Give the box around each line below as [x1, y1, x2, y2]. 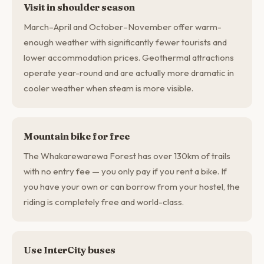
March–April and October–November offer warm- [24, 21, 222, 32]
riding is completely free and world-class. [24, 196, 184, 207]
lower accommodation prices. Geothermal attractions [24, 52, 234, 63]
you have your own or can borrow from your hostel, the [24, 181, 240, 192]
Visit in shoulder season [24, 1, 135, 13]
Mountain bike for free [24, 130, 130, 142]
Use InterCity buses [24, 244, 115, 256]
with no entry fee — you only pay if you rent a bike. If [24, 166, 227, 177]
